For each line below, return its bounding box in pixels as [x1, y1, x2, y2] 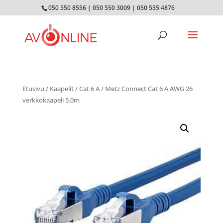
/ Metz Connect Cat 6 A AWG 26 [99, 84, 193, 93]
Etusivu [22, 84, 44, 93]
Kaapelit [49, 84, 74, 93]
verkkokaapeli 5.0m [22, 96, 80, 105]
